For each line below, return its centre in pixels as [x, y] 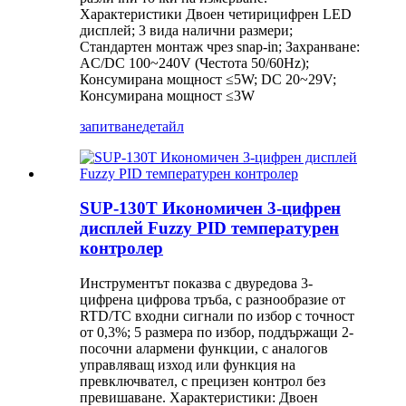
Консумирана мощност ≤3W [167, 95]
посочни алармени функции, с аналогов [204, 349]
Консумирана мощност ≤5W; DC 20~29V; [208, 79]
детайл [163, 126]
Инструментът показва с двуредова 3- [196, 284]
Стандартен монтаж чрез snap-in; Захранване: [220, 46]
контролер [121, 248]
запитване [111, 126]
